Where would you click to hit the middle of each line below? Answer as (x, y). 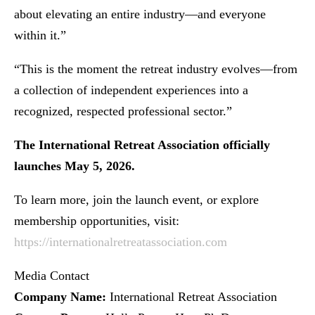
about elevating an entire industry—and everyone (140, 14)
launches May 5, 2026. (75, 166)
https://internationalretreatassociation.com (121, 242)
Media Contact (52, 276)
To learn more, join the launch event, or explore (136, 200)
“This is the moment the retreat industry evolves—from (156, 69)
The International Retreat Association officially (142, 145)
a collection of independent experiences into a (131, 90)
